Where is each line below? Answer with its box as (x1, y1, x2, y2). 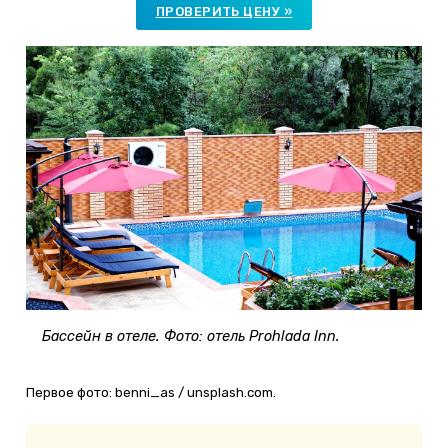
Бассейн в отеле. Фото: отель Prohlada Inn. (42, 328, 340, 346)
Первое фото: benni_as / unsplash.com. (26, 385, 276, 401)
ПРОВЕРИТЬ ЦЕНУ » (155, 4, 293, 20)
